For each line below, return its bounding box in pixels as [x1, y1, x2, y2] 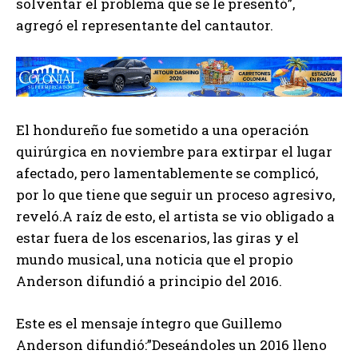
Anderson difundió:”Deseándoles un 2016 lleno [16, 336, 327, 355]
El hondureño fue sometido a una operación [16, 121, 309, 140]
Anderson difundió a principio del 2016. [16, 272, 282, 291]
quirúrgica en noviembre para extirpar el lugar [16, 142, 332, 161]
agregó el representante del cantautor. [16, 15, 273, 34]
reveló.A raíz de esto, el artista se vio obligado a [16, 207, 335, 226]
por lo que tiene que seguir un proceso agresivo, [16, 185, 335, 205]
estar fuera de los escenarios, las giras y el [16, 229, 299, 248]
